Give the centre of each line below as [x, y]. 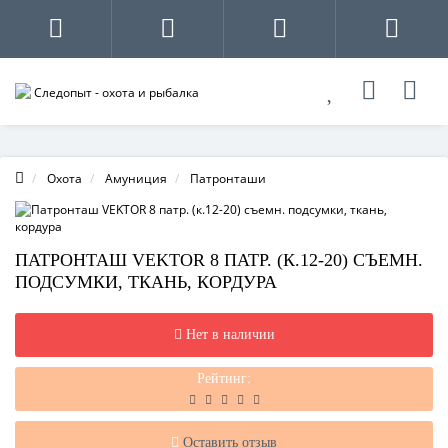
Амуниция [136, 178]
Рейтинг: [224, 378]
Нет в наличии [230, 334]
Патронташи [228, 178]
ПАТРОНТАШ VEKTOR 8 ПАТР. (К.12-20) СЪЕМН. [219, 260]
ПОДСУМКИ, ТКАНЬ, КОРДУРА [146, 282]
